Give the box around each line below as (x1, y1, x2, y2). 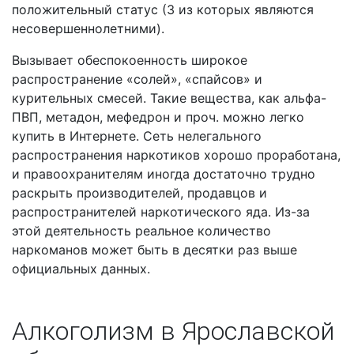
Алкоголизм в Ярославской (12, 316, 334, 347)
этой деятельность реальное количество (12, 223, 271, 239)
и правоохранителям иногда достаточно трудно (12, 166, 315, 183)
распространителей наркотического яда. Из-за (12, 204, 310, 220)
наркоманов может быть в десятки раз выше (12, 242, 297, 258)
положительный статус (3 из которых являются (12, 2, 314, 18)
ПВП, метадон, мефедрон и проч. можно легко (12, 109, 304, 126)
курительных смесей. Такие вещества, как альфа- (12, 90, 326, 107)
